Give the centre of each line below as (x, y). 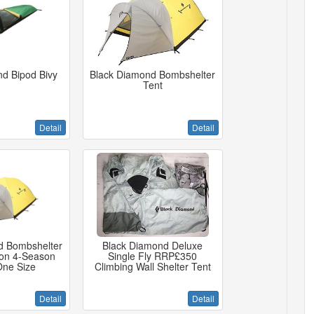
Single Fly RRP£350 (153, 256)
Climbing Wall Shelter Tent (152, 266)
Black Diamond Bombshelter (153, 74)
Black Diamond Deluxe (153, 245)
